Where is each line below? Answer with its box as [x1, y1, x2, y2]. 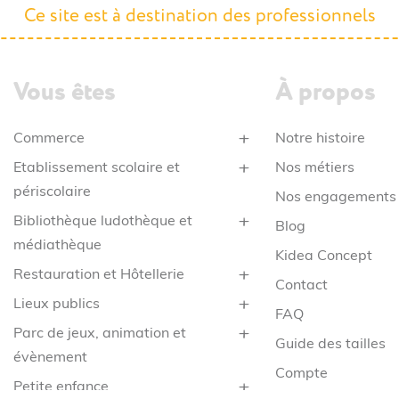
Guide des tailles [274, 337, 386, 352]
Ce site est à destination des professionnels [23, 4, 376, 28]
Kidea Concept [274, 248, 372, 264]
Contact [274, 278, 328, 293]
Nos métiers [274, 160, 354, 175]
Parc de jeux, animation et [13, 326, 187, 341]
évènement [13, 350, 88, 365]
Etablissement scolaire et [13, 160, 181, 175]
